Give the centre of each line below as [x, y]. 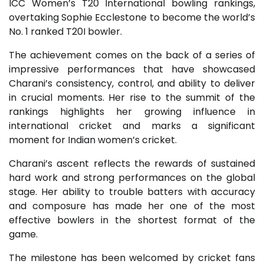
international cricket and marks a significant [132, 126]
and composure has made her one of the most [132, 206]
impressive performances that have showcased [132, 69]
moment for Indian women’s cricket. [93, 140]
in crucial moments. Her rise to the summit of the [132, 98]
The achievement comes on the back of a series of [132, 55]
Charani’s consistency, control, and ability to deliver [132, 83]
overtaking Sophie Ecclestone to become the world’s [132, 17]
